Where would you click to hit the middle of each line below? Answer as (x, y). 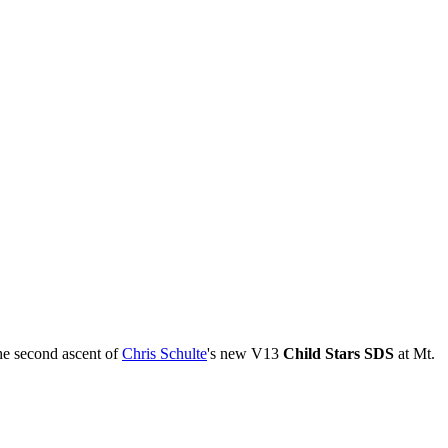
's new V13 (245, 354)
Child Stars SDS (338, 354)
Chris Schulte (164, 354)
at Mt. (414, 354)
